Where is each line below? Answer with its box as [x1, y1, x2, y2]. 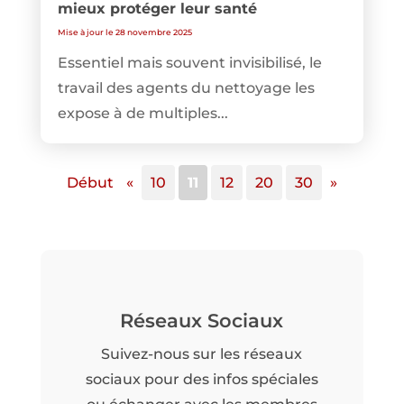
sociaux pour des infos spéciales [85, 370, 318, 388]
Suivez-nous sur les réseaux [101, 344, 303, 363]
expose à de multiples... [57, 104, 228, 122]
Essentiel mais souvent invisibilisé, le [57, 53, 322, 71]
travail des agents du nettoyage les [57, 78, 315, 96]
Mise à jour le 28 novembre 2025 [57, 26, 192, 37]
